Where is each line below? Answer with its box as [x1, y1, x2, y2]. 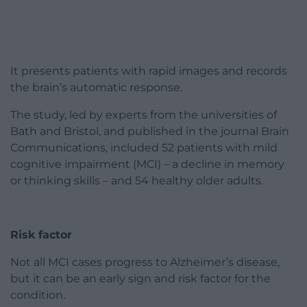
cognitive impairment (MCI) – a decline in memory [10, 157, 284, 171]
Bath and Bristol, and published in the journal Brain [10, 124, 289, 138]
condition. [10, 288, 65, 302]
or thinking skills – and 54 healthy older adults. [10, 173, 263, 187]
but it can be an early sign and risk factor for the [10, 271, 271, 285]
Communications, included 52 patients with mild [10, 140, 278, 154]
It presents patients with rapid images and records [10, 64, 287, 77]
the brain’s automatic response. [10, 80, 182, 94]
